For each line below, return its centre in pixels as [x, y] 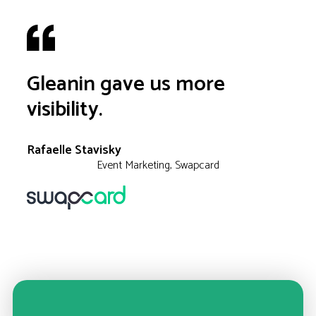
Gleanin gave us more [126, 85]
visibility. [64, 110]
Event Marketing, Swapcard [158, 166]
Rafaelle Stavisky [74, 151]
